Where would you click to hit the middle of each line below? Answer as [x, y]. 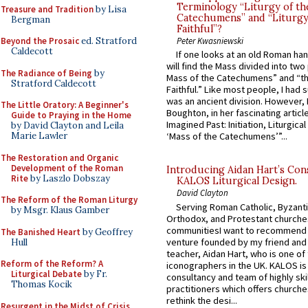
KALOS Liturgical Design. [237, 181]
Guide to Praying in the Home [71, 115]
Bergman [31, 19]
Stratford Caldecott [54, 83]
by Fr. [95, 274]
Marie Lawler [39, 136]
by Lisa [110, 9]
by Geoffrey [107, 232]
